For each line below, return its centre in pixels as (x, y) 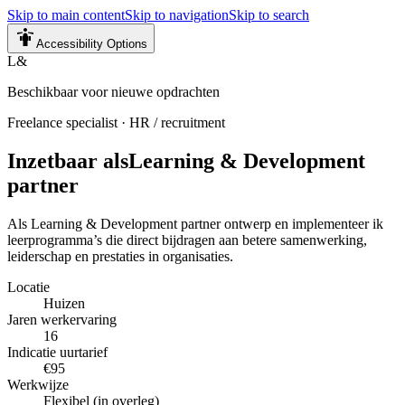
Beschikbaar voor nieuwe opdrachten (113, 92)
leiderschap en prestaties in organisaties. (120, 256)
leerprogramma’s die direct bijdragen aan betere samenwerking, (187, 240)
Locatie (28, 287)
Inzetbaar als (68, 160)
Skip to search (269, 15)
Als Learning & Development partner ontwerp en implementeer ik (195, 223)
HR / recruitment (177, 122)
